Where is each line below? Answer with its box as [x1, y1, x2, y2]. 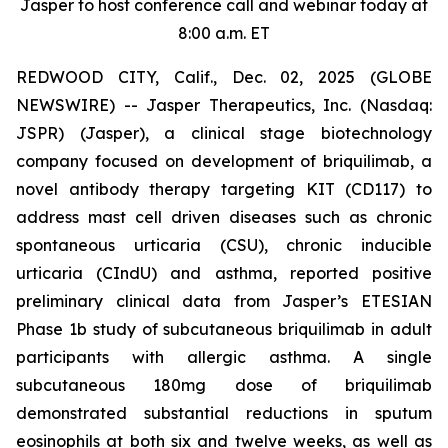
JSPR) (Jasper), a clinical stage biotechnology [16, 123, 432, 143]
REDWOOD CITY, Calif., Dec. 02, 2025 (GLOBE [16, 67, 432, 87]
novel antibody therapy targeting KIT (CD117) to [16, 179, 432, 199]
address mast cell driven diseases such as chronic [16, 207, 432, 227]
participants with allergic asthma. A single [16, 347, 432, 367]
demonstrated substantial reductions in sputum [16, 403, 432, 423]
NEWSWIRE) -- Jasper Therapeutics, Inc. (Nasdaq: [16, 95, 432, 115]
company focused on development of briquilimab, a [16, 151, 432, 171]
